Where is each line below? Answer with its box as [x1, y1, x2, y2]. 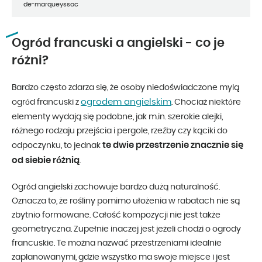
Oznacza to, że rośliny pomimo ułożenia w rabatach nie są [12, 197, 240, 206]
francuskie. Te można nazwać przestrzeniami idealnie [12, 239, 222, 248]
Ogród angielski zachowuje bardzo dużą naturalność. [12, 183, 220, 192]
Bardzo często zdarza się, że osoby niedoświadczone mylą [12, 84, 239, 92]
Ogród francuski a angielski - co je [12, 37, 225, 50]
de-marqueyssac [23, 1, 78, 8]
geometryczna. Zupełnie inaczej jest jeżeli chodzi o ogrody [12, 225, 241, 234]
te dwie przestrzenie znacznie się [102, 141, 243, 150]
